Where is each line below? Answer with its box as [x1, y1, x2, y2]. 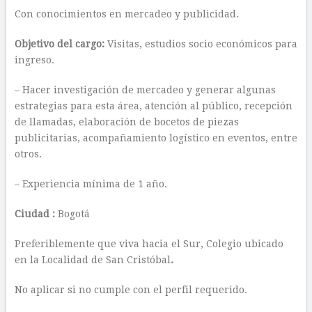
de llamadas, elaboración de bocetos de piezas [14, 116, 239, 127]
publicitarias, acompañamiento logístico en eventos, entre [14, 132, 297, 143]
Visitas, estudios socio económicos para [107, 38, 297, 49]
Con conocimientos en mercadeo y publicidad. [14, 8, 239, 19]
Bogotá [57, 208, 90, 219]
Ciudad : [14, 208, 58, 219]
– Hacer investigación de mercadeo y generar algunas [14, 84, 276, 95]
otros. [14, 148, 42, 159]
